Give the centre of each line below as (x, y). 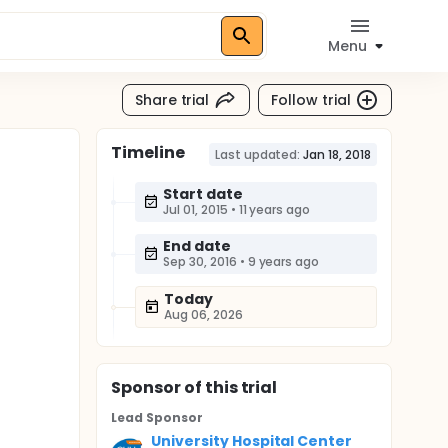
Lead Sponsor (157, 417)
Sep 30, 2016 (200, 261)
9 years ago (283, 261)
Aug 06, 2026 (203, 314)
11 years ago (274, 209)
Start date (203, 194)
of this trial (229, 387)
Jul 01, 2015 (195, 209)
